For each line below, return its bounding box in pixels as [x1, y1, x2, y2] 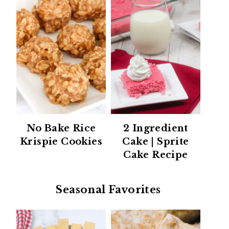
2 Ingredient [123, 123, 188, 134]
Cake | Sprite [122, 136, 189, 148]
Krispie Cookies [20, 136, 102, 148]
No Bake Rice [26, 123, 96, 134]
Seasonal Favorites [56, 184, 161, 196]
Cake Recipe [123, 149, 188, 161]
